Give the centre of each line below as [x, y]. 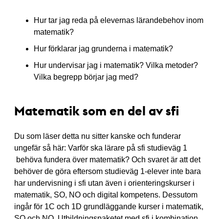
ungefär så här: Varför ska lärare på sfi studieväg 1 [100, 148]
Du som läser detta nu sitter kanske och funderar [97, 136]
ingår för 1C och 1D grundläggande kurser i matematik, [109, 207]
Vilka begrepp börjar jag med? [86, 77]
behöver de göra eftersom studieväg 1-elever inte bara [107, 171]
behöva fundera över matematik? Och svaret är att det [107, 160]
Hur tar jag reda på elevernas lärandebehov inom [118, 20]
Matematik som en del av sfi [96, 110]
